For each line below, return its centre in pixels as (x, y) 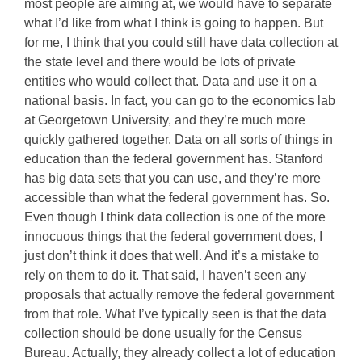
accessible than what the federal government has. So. (177, 198)
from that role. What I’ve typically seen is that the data (175, 314)
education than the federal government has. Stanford (174, 159)
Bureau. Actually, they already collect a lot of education (180, 353)
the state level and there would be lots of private (160, 62)
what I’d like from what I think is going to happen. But (174, 23)
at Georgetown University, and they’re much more (165, 120)
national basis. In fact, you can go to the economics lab (180, 101)
